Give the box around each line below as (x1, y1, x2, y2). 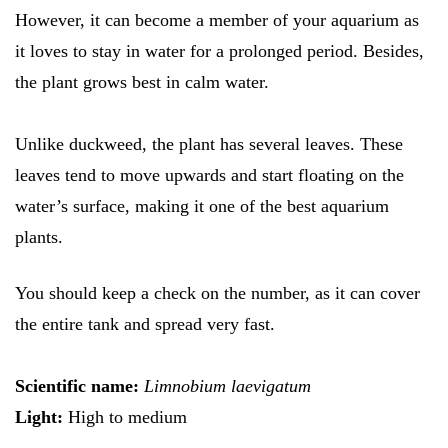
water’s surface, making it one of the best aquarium (15, 195, 389, 216)
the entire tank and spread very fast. (15, 313, 280, 334)
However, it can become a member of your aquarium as (15, 9, 419, 30)
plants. (15, 226, 63, 247)
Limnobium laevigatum (144, 375, 311, 396)
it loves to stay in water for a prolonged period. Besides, (15, 40, 424, 61)
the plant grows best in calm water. (15, 71, 269, 92)
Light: (15, 406, 63, 427)
